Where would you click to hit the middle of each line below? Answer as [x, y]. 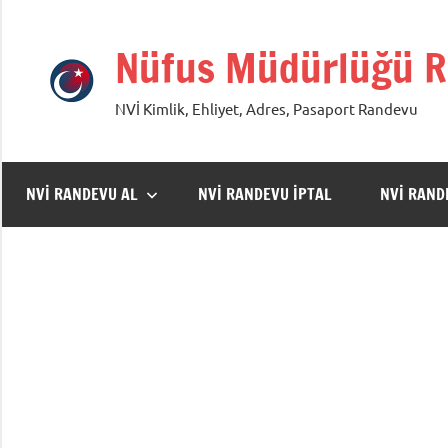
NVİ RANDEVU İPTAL [265, 194]
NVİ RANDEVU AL [82, 194]
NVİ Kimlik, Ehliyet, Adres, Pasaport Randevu [266, 108]
